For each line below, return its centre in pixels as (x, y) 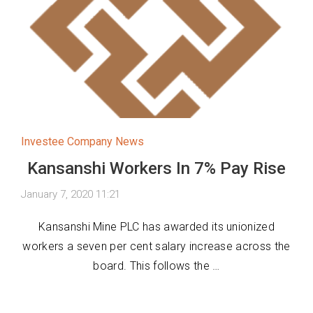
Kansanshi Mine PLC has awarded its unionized (156, 226)
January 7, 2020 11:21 (71, 194)
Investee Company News (82, 141)
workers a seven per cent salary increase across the (156, 246)
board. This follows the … (156, 265)
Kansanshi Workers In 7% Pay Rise (156, 168)
